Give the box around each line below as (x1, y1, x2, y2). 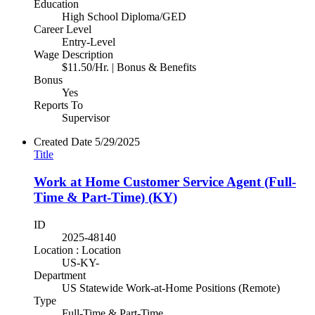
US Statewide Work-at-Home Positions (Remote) (62, 281, 280, 294)
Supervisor (62, 112, 110, 124)
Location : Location (34, 243, 121, 256)
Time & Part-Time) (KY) (34, 189, 177, 205)
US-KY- (62, 256, 99, 269)
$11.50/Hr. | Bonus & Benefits (62, 61, 196, 74)
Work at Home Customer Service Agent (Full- (34, 174, 296, 189)
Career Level (34, 23, 91, 36)
